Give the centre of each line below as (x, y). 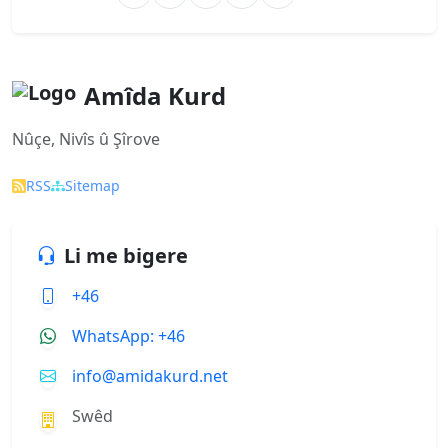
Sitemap (92, 185)
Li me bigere (126, 255)
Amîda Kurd (155, 95)
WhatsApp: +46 (128, 336)
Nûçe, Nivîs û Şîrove (86, 139)
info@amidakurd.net (150, 376)
